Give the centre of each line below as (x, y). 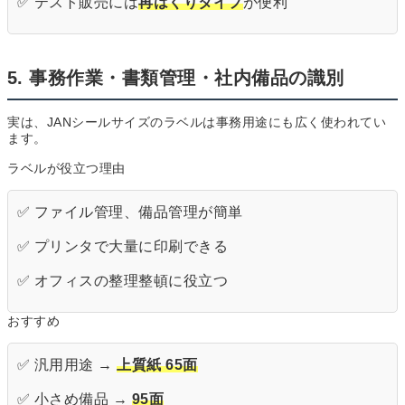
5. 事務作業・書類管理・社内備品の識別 (176, 78)
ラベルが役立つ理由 (66, 169)
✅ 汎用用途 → (67, 365)
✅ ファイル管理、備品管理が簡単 (130, 212)
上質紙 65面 (157, 365)
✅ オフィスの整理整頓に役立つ (123, 281)
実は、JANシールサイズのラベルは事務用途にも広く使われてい (197, 122)
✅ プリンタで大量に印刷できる (123, 247)
